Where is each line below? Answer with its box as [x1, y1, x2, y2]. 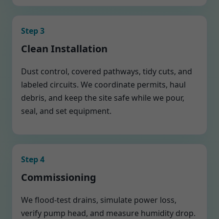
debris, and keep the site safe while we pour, [21, 92, 184, 103]
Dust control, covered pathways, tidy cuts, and [21, 66, 192, 77]
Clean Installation [21, 42, 108, 55]
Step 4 [21, 154, 44, 165]
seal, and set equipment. [21, 106, 111, 116]
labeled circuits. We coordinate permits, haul [21, 79, 186, 90]
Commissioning [21, 171, 96, 184]
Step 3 [21, 25, 44, 36]
